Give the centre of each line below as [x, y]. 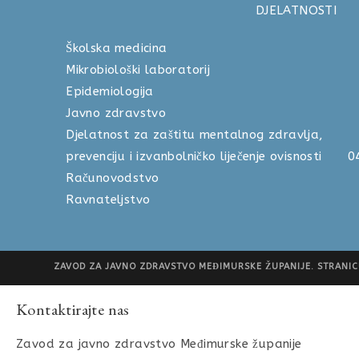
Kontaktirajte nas [73, 310]
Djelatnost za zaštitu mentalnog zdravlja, [195, 135]
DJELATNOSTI [296, 11]
